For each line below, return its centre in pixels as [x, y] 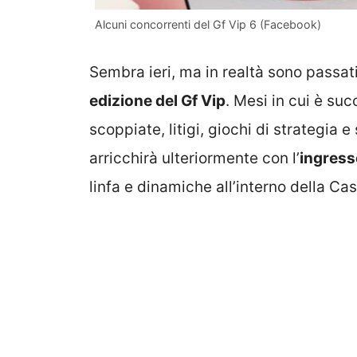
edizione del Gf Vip [157, 100]
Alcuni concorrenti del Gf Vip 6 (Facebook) [208, 25]
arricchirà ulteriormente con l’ [194, 158]
